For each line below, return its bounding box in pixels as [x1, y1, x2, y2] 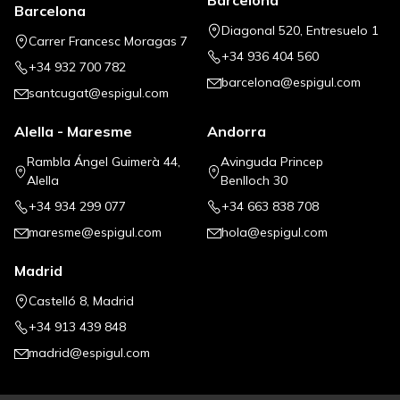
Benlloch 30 [221, 172, 288, 189]
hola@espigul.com [221, 224, 328, 241]
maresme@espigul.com [29, 224, 162, 241]
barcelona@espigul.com [221, 74, 361, 91]
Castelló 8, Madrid [29, 293, 134, 310]
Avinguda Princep [221, 154, 324, 171]
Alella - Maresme [14, 122, 132, 141]
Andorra [207, 122, 266, 141]
